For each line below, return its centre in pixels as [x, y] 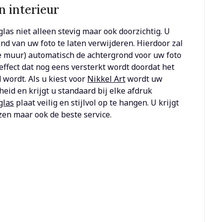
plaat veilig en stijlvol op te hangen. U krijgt [97, 103]
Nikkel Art [107, 79]
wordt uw [144, 79]
